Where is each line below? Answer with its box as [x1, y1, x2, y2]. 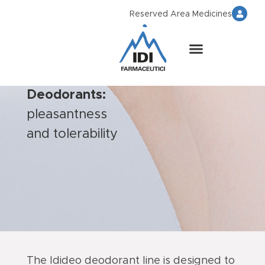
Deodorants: [26, 89, 106, 102]
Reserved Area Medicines [130, 10, 232, 18]
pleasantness [26, 108, 107, 121]
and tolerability [26, 128, 118, 141]
